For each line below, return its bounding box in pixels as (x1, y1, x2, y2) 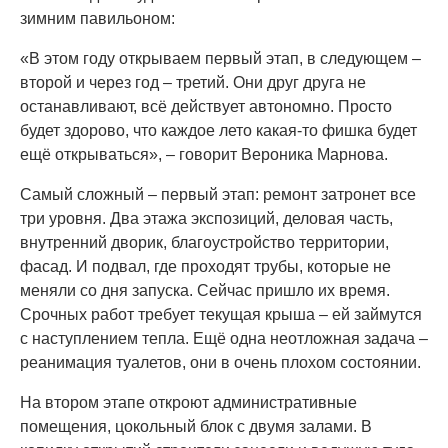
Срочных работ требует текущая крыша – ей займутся (20, 306, 422, 323)
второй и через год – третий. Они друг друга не (20, 74, 366, 91)
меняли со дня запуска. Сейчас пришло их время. (20, 282, 390, 299)
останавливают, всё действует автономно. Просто (20, 98, 392, 115)
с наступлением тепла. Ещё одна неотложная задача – (20, 330, 428, 347)
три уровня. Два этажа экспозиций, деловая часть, (20, 210, 393, 227)
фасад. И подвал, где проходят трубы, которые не (20, 258, 391, 275)
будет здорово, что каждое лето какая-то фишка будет (20, 122, 417, 139)
